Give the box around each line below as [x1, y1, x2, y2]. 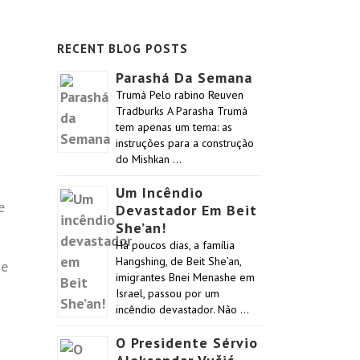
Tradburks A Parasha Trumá [116, 104, 247, 118]
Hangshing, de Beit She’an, [116, 254, 241, 268]
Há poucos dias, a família [116, 238, 235, 252]
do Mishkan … [116, 152, 182, 166]
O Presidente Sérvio [116, 333, 258, 352]
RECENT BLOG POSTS [57, 41, 188, 56]
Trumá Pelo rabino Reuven [116, 88, 243, 102]
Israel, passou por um [116, 286, 219, 301]
